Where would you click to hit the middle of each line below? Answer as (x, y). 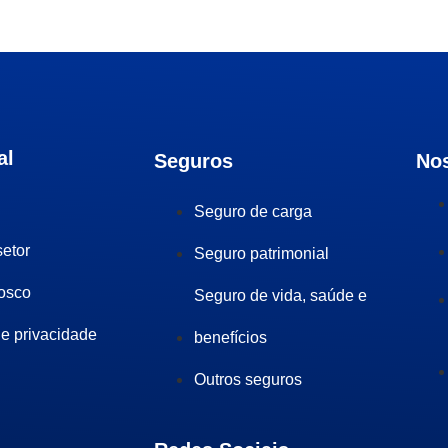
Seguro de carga (253, 211)
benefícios (231, 337)
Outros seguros (248, 379)
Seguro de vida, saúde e (281, 295)
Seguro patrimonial (262, 253)
